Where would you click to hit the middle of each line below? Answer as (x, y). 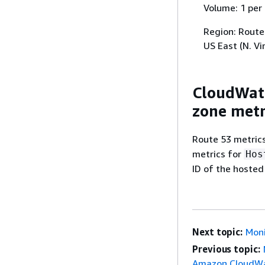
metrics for (218, 153)
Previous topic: (226, 249)
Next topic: (218, 232)
